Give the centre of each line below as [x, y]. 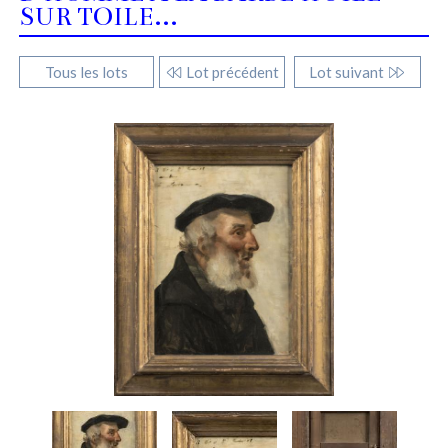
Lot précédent [231, 72]
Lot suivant [348, 72]
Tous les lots [86, 72]
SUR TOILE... [98, 17]
